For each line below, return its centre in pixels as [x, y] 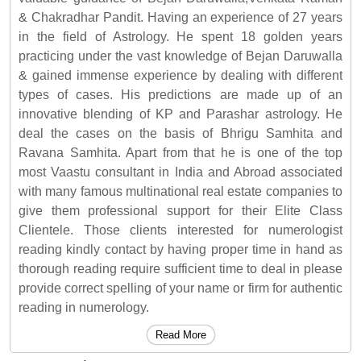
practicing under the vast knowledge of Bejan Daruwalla [180, 56]
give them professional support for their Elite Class [180, 211]
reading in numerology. [84, 307]
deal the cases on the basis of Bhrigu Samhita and [180, 133]
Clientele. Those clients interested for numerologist [180, 230]
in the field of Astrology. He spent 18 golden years [180, 37]
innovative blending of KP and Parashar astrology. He [180, 114]
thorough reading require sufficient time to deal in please [180, 269]
